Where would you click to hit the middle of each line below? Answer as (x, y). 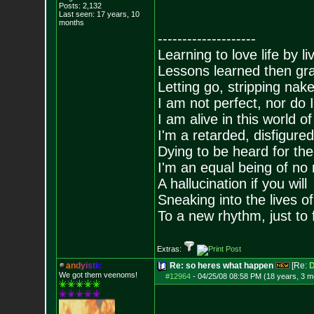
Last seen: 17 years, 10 (99, 14)
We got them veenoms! (98, 275)
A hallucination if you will (232, 184)
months (71, 22)
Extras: (170, 249)
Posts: (69, 6)
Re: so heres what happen (221, 266)
